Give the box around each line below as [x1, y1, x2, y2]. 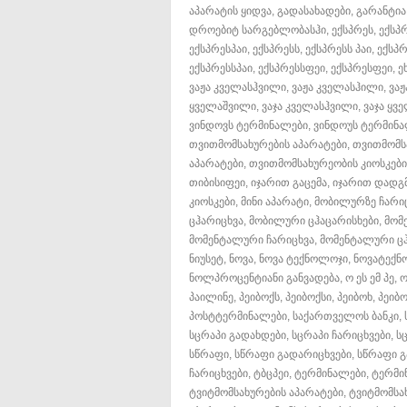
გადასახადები [277, 5, 351, 16]
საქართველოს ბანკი [293, 310, 399, 322]
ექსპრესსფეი [258, 62, 325, 74]
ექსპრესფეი [331, 62, 392, 74]
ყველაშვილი [189, 100, 256, 112]
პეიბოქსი [285, 291, 332, 303]
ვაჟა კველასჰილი [292, 81, 383, 93]
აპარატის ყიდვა [189, 5, 272, 16]
